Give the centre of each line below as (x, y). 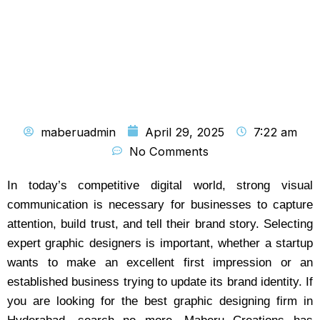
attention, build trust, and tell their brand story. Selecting (160, 224)
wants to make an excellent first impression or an (160, 262)
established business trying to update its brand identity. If (160, 282)
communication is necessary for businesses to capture (160, 205)
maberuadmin (78, 132)
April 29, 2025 (184, 132)
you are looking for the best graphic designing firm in (160, 301)
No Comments (169, 151)
